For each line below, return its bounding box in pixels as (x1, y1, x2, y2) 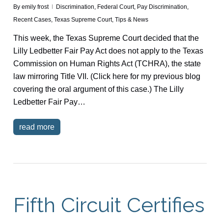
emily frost (21, 3, 49, 10)
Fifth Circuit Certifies (13, 192, 205, 217)
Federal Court (97, 3, 134, 10)
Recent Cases (13, 16, 51, 23)
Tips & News (114, 16, 148, 23)
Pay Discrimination (137, 3, 187, 10)
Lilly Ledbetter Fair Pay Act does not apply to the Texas (13, 46, 203, 55)
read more (19, 122, 55, 131)
